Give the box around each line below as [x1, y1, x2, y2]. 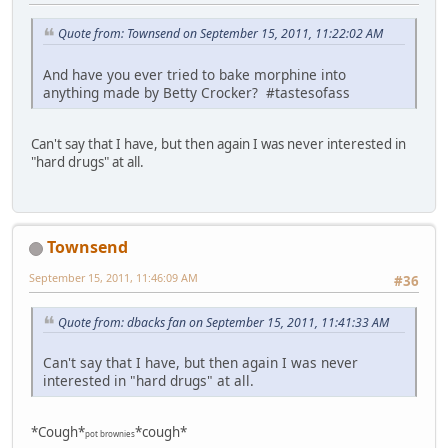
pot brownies [85, 428, 135, 440]
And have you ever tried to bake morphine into [43, 65, 346, 85]
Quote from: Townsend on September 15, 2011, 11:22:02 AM [58, 25, 383, 43]
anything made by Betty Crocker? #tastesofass [43, 83, 350, 103]
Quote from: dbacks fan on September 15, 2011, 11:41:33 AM [58, 313, 389, 331]
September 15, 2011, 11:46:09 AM [29, 270, 198, 286]
